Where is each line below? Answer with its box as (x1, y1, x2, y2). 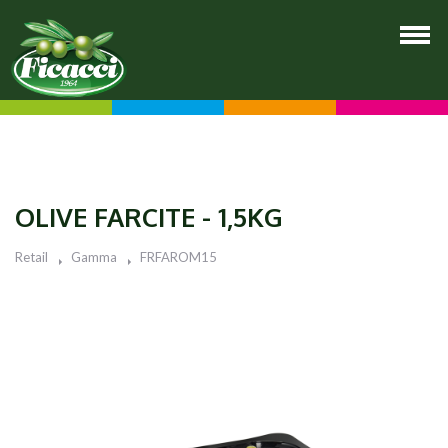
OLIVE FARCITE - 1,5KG (15, 200, 283, 233)
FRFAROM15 (140, 249, 217, 265)
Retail (15, 249, 48, 265)
